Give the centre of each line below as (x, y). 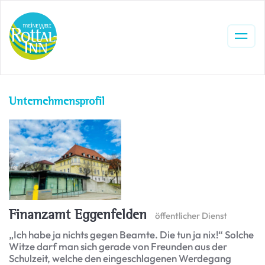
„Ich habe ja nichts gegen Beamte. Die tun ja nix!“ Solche (131, 234)
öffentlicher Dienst (191, 215)
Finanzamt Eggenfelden (78, 214)
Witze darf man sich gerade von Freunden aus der (118, 246)
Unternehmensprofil (57, 101)
